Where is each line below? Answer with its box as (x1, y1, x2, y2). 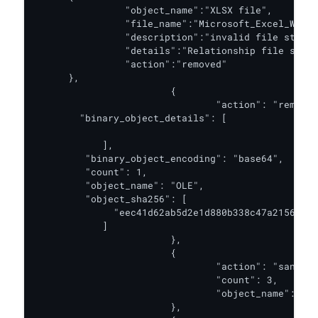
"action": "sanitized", (34, 260, 216, 273)
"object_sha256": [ (34, 192, 187, 205)
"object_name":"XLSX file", (34, 4, 85, 16)
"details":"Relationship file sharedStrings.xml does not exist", (34, 44, 85, 57)
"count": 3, (34, 273, 216, 286)
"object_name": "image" (34, 287, 216, 300)
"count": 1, (34, 165, 148, 178)
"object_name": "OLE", (34, 179, 204, 192)
